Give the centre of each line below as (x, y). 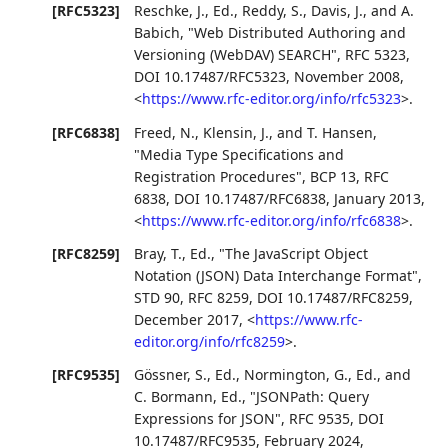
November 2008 (347, 77)
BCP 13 (333, 176)
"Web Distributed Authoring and (297, 33)
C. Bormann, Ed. (188, 396)
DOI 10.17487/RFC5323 (210, 77)
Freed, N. (165, 132)
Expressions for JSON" (208, 418)
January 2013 (378, 198)
